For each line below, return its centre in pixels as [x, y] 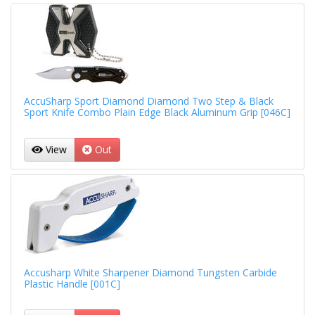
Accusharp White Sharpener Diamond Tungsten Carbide [150, 272]
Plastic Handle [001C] [72, 283]
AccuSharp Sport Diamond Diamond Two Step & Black [148, 101]
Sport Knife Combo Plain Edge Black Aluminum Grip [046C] [157, 112]
